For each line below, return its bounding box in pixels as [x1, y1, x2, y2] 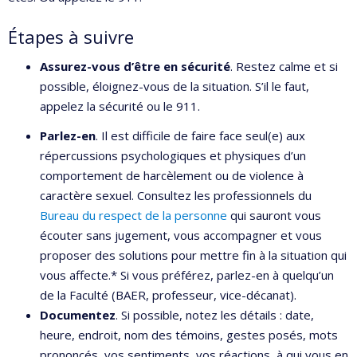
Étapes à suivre [8, 25, 134, 49]
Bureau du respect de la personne [40, 207, 227, 223]
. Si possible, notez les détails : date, [116, 307, 314, 323]
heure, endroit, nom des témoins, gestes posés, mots [40, 327, 338, 343]
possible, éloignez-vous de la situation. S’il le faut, [40, 77, 309, 94]
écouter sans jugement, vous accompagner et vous [40, 227, 322, 243]
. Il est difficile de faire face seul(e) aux [96, 127, 305, 143]
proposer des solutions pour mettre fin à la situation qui [40, 247, 347, 263]
